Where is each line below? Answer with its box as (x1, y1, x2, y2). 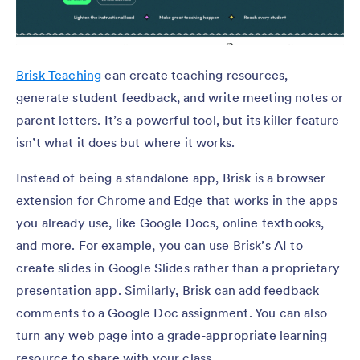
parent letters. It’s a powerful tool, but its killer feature (16, 111, 340, 128)
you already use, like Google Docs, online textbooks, (16, 214, 325, 231)
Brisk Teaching (16, 66, 102, 83)
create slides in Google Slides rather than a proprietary (16, 259, 340, 276)
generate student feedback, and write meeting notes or (16, 88, 344, 105)
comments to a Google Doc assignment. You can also (16, 304, 327, 321)
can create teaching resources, (101, 66, 288, 83)
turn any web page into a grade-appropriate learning (16, 326, 328, 343)
